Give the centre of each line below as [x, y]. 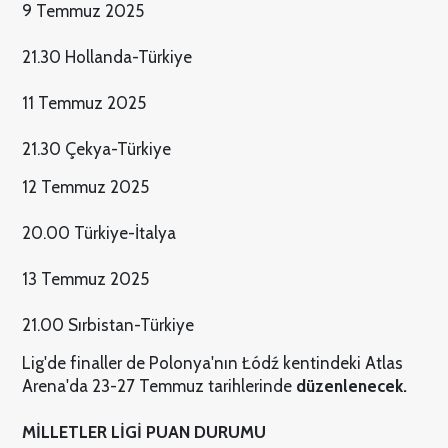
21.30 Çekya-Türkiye [96, 148]
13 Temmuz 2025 [85, 278]
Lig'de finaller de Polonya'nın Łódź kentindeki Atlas [212, 362]
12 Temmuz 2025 [85, 186]
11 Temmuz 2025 [83, 102]
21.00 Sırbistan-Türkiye [107, 324]
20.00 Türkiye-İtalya [98, 232]
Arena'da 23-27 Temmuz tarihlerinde [158, 385]
